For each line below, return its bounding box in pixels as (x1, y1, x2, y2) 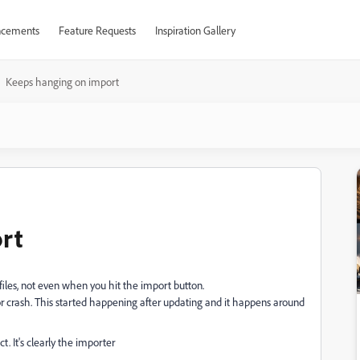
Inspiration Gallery (154, 23, 235, 37)
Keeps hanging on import (6, 75, 119, 88)
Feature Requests (58, 23, 136, 37)
